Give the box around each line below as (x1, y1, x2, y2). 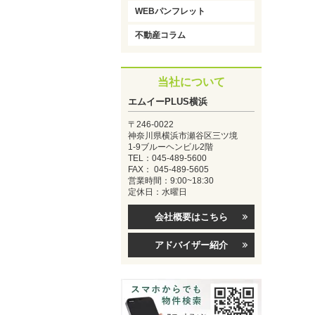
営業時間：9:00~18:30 (128, 176, 214, 186)
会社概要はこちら (155, 212, 228, 222)
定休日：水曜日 (128, 187, 187, 197)
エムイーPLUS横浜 (128, 96, 207, 107)
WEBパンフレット (135, 6, 205, 16)
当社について (157, 76, 225, 88)
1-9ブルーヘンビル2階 (128, 142, 213, 152)
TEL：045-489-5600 (128, 153, 207, 163)
